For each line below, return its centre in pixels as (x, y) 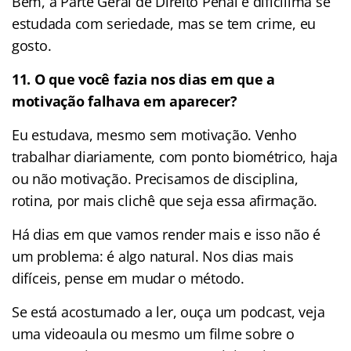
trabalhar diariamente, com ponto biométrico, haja (175, 156)
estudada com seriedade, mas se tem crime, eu (164, 23)
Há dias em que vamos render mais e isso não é (166, 234)
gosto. (32, 45)
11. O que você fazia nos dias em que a (143, 79)
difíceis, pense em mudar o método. (128, 278)
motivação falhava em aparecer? (125, 101)
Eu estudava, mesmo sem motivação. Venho (154, 134)
